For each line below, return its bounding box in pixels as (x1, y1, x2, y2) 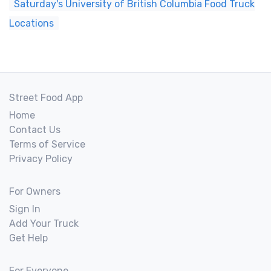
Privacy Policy (9, 153, 73, 165)
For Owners (9, 186, 60, 197)
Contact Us (9, 124, 60, 135)
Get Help (9, 232, 48, 244)
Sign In (9, 203, 41, 215)
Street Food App (9, 92, 83, 103)
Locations (9, 18, 54, 29)
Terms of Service (9, 139, 85, 150)
